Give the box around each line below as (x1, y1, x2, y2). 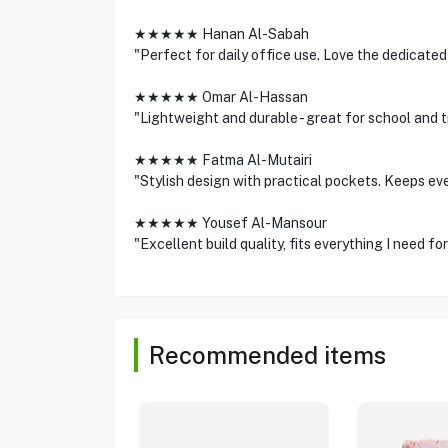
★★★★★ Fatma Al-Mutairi (133, 152, 312, 168)
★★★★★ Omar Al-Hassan (133, 89, 308, 105)
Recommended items (148, 341, 386, 369)
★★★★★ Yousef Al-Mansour (133, 215, 327, 231)
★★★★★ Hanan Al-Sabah (133, 26, 309, 42)
